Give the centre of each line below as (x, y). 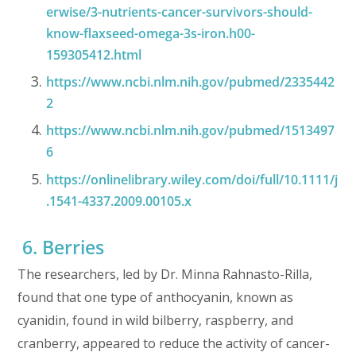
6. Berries (61, 247)
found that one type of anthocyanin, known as (156, 297)
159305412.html (94, 54)
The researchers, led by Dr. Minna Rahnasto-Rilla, (165, 274)
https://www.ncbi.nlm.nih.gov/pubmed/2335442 (191, 81)
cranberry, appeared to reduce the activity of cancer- (174, 343)
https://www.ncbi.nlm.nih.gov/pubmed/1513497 (191, 131)
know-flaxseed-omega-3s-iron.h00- (151, 33)
